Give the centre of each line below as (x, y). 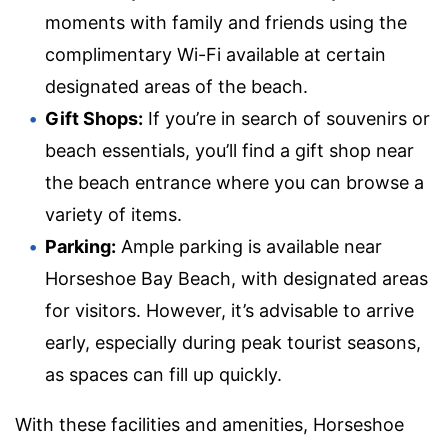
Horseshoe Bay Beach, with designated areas (236, 278)
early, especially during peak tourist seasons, (233, 342)
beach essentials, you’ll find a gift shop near (229, 150)
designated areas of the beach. (176, 86)
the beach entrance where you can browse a (234, 182)
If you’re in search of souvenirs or (286, 118)
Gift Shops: (94, 118)
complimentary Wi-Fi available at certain (215, 54)
